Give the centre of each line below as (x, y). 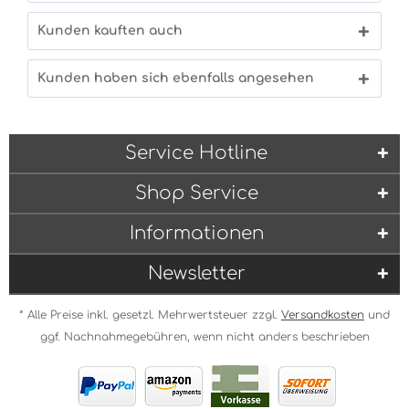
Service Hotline (196, 153)
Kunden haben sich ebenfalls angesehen (176, 78)
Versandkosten (323, 315)
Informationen (196, 233)
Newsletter (196, 273)
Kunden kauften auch (110, 31)
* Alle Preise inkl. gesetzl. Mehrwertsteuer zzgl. (150, 315)
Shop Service (196, 193)
